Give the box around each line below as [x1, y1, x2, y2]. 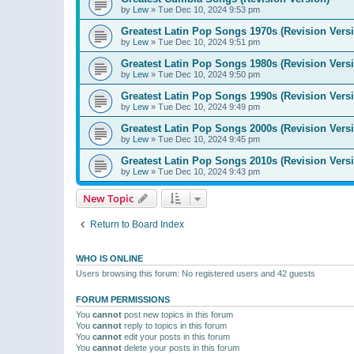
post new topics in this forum [122, 309, 233, 319]
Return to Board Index [90, 218, 184, 230]
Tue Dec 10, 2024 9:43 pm [158, 166, 260, 176]
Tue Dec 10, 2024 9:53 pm [158, 4, 260, 14]
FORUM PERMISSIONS [76, 294, 170, 304]
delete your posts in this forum [122, 342, 239, 352]
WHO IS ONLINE [76, 253, 143, 263]
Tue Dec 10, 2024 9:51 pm [158, 36, 260, 47]
